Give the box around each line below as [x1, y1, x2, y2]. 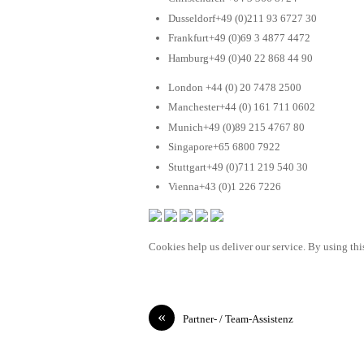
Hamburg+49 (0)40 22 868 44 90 [168, 51, 313, 64]
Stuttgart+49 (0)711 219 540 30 [168, 160, 308, 173]
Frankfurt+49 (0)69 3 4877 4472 [168, 32, 310, 45]
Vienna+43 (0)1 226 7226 [168, 180, 281, 193]
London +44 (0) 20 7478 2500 [168, 80, 301, 93]
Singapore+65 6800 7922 [168, 141, 280, 154]
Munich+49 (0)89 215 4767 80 [168, 120, 305, 133]
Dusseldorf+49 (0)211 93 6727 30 [168, 11, 317, 24]
